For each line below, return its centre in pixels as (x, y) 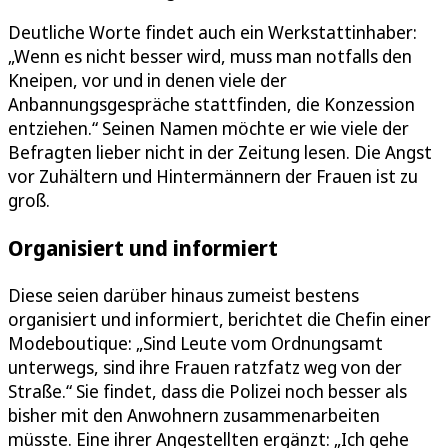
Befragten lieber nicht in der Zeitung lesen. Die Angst (220, 151)
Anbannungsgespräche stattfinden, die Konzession (211, 103)
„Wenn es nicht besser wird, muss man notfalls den (210, 55)
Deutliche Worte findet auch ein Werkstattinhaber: (212, 31)
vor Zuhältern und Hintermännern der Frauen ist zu (213, 175)
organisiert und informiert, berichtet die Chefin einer (219, 319)
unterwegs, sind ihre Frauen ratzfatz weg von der (205, 367)
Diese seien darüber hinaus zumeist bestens (183, 295)
